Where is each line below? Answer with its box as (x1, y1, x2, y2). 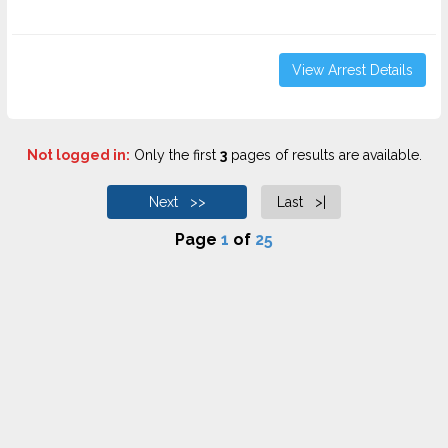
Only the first (129, 147, 220, 163)
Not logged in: (26, 147, 130, 163)
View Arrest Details (292, 62, 413, 78)
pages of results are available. (226, 147, 422, 163)
